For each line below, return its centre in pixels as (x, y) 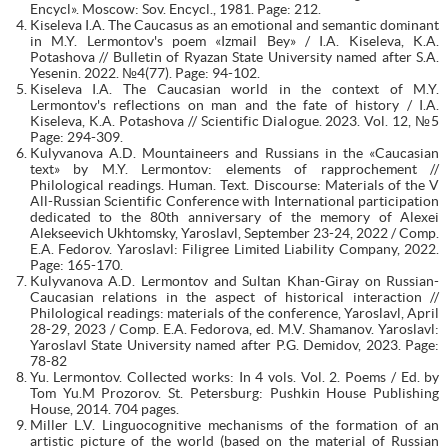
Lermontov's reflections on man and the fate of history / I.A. (234, 104)
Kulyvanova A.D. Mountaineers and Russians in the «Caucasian (234, 152)
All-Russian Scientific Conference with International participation (234, 200)
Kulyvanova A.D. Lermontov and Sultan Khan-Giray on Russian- (234, 280)
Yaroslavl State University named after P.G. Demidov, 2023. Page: (234, 344)
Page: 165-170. (76, 264)
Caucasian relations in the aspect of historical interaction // (234, 296)
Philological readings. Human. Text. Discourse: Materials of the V (234, 184)
